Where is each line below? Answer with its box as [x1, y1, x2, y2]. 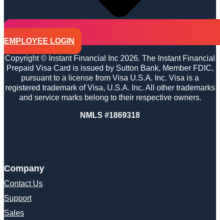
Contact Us [4, 179, 43, 188]
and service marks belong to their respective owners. [19, 93, 201, 102]
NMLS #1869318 [80, 111, 140, 120]
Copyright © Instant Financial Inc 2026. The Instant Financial [5, 54, 215, 63]
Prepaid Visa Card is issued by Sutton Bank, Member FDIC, [6, 64, 214, 73]
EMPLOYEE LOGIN [4, 37, 75, 46]
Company [4, 164, 44, 174]
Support [4, 194, 31, 203]
